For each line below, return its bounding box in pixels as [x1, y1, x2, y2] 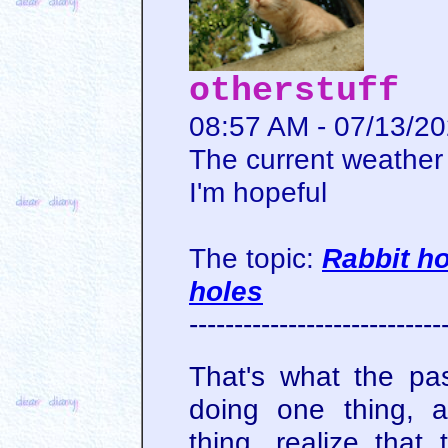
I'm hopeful [189, 175, 327, 208]
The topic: [189, 241, 322, 274]
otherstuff [189, 70, 399, 110]
